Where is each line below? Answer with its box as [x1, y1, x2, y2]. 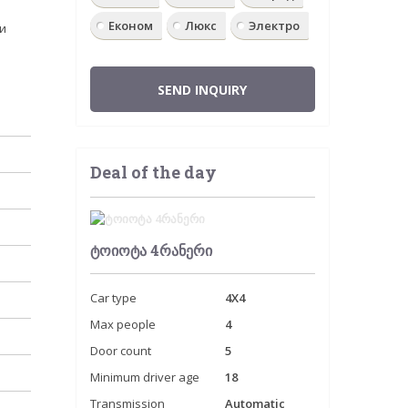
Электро [248, 17, 300, 34]
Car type [89, 290, 137, 306]
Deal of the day [89, 161, 217, 183]
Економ [107, 17, 153, 34]
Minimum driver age [89, 369, 199, 385]
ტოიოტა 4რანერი [89, 240, 212, 260]
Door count [89, 342, 151, 359]
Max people [89, 316, 156, 332]
